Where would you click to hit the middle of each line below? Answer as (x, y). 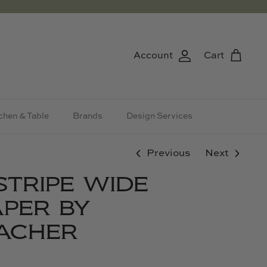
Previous (169, 153)
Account (153, 56)
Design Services (159, 116)
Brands (88, 116)
